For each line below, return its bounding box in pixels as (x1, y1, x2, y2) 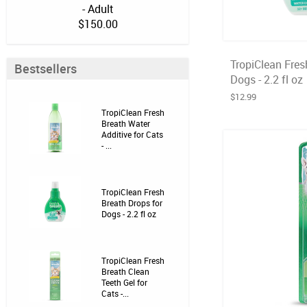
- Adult (82, 1, 114, 16)
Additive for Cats (101, 129, 163, 140)
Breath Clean (101, 266, 149, 277)
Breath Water (101, 118, 150, 129)
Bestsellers (14, 60, 77, 77)
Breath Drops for (101, 197, 162, 208)
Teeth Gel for (101, 277, 147, 288)
